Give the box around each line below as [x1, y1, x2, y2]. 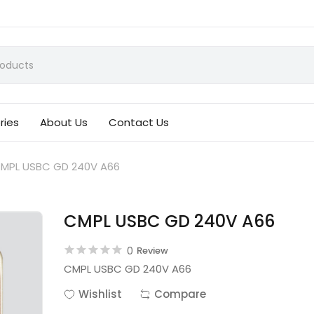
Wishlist [78, 287, 123, 301]
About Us [40, 115, 88, 130]
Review [137, 244, 169, 257]
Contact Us [109, 115, 170, 130]
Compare [154, 287, 207, 301]
